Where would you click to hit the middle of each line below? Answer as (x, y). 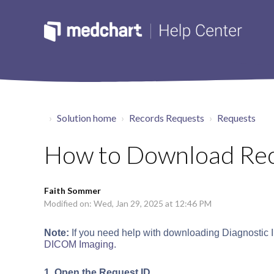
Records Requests (167, 118)
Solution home (87, 118)
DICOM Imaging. (80, 244)
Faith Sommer (72, 191)
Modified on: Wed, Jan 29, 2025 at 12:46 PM (128, 203)
